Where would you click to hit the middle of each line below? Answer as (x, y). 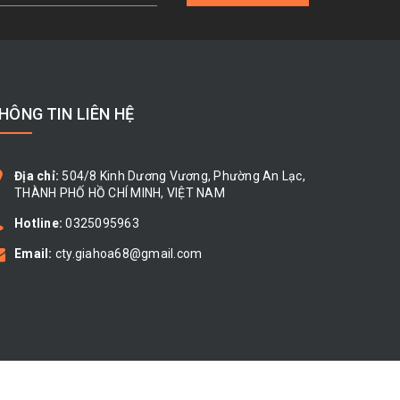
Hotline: (40, 224)
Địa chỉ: (38, 176)
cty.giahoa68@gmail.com (129, 254)
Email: (35, 254)
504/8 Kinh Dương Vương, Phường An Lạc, (183, 176)
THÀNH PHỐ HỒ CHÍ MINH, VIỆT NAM (120, 193)
